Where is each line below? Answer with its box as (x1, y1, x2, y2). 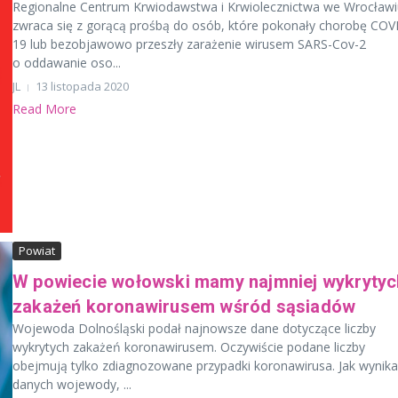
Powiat (19, 243, 55, 259)
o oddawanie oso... (12, 54, 121, 71)
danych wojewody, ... (12, 376, 131, 394)
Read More (12, 100, 76, 117)
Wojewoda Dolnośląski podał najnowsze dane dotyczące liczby (12, 320, 376, 338)
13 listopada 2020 (36, 78, 129, 94)
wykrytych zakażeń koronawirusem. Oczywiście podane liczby (12, 338, 365, 356)
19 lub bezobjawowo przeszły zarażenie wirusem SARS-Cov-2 (12, 36, 366, 52)
